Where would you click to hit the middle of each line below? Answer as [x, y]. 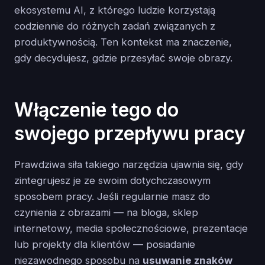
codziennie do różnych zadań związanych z [115, 26]
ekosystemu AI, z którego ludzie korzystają [115, 10]
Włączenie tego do [96, 109]
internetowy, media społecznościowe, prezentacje [131, 229]
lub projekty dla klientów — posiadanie [105, 245]
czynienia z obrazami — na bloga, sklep [106, 213]
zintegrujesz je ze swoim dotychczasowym [112, 181]
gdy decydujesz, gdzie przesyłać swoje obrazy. [123, 58]
